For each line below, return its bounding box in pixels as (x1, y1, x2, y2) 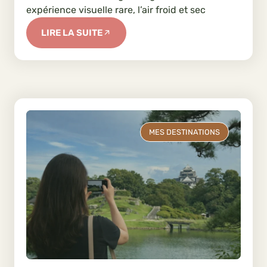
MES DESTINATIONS (149, 127, 220, 136)
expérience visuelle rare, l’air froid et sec (26, 4, 206, 15)
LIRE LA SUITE (41, 27, 103, 38)
